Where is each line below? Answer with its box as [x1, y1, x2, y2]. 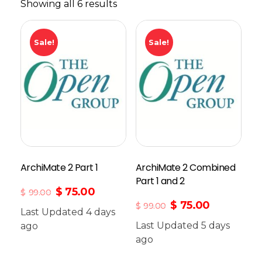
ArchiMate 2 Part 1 [20, 161, 98, 175]
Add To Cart [57, 233, 95, 243]
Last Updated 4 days [20, 206, 115, 218]
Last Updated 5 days [135, 219, 230, 231]
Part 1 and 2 [135, 174, 185, 188]
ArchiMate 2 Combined [135, 161, 236, 175]
